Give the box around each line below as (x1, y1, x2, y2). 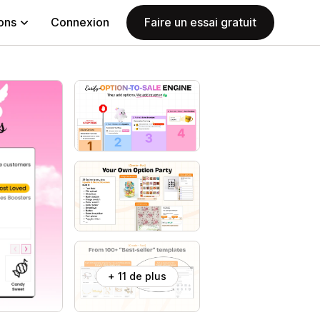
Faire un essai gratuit (144, 15, 256, 29)
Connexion (51, 15, 109, 29)
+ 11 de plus (108, 269, 166, 282)
